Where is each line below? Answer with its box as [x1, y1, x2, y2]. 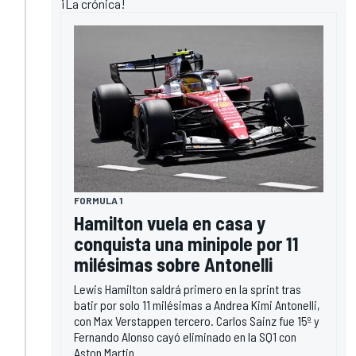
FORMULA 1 [74, 194, 122, 206]
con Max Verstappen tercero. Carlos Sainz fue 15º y [74, 312, 319, 328]
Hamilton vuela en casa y [74, 211, 265, 234]
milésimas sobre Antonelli [74, 252, 273, 276]
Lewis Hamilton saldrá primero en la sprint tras [74, 281, 301, 296]
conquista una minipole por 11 [74, 231, 299, 255]
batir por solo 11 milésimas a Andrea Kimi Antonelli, [74, 296, 320, 312]
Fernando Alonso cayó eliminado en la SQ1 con [74, 328, 296, 344]
